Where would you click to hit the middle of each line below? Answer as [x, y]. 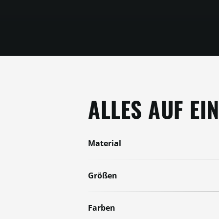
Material [105, 143]
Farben [102, 208]
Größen [103, 175]
